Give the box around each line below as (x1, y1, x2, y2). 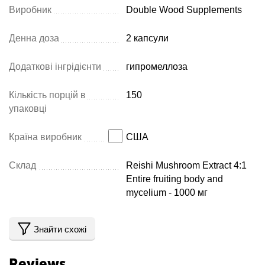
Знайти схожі (34, 224, 86, 234)
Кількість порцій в (9, 90, 86, 100)
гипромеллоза (126, 62, 188, 72)
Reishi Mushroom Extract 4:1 (126, 160, 247, 170)
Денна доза (9, 33, 59, 43)
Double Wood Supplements (126, 5, 243, 15)
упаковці (9, 104, 47, 114)
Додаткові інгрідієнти (9, 62, 101, 72)
